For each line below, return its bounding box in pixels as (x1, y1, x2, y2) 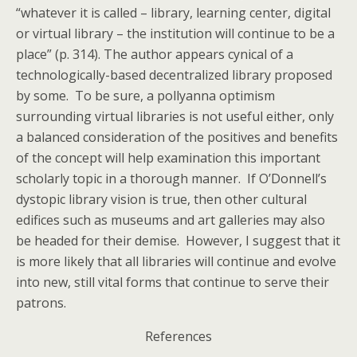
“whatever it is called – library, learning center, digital (16, 4, 331, 22)
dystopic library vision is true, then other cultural (16, 190, 307, 208)
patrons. (16, 294, 66, 312)
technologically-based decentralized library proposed (16, 66, 332, 84)
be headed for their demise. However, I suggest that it (16, 232, 340, 249)
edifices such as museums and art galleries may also (16, 211, 325, 229)
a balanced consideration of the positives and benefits (16, 128, 338, 146)
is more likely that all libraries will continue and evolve (16, 253, 336, 270)
